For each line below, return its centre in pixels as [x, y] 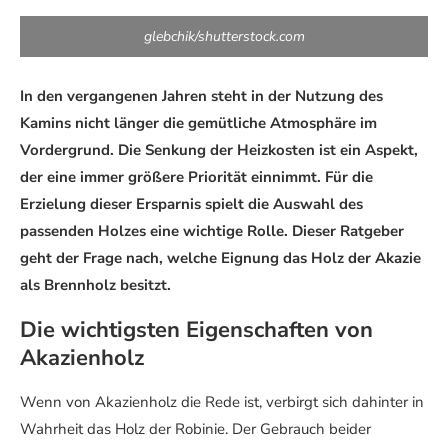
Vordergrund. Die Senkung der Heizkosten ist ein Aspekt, [219, 150]
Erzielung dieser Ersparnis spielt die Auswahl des [191, 204]
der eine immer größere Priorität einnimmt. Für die [196, 177]
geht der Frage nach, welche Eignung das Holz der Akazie [220, 258]
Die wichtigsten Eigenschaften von [196, 330]
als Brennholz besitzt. [95, 285]
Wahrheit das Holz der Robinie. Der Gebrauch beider [195, 429]
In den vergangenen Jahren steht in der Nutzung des [201, 96]
